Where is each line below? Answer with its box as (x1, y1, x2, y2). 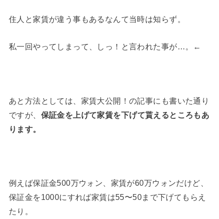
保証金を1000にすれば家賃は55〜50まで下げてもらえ (8, 193, 206, 202)
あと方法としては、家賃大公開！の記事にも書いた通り (8, 96, 210, 105)
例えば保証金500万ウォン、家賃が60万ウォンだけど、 (8, 178, 209, 188)
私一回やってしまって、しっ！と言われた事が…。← (8, 42, 201, 51)
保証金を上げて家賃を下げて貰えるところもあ (41, 110, 210, 119)
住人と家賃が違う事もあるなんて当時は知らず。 (8, 15, 185, 24)
